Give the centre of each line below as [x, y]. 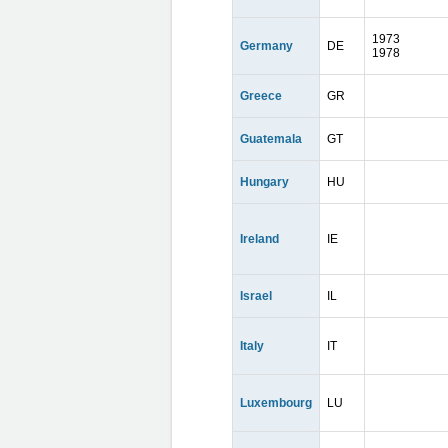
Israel [256, 296]
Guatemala [271, 139]
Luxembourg [276, 403]
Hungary [264, 182]
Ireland [259, 239]
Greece [261, 96]
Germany [266, 46]
